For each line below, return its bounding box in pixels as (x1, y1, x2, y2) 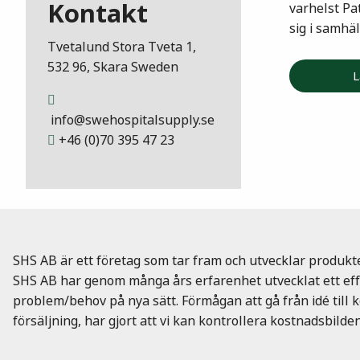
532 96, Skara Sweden (47, 57, 178, 76)
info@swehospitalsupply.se (47, 110, 215, 129)
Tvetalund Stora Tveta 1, (47, 37, 196, 56)
